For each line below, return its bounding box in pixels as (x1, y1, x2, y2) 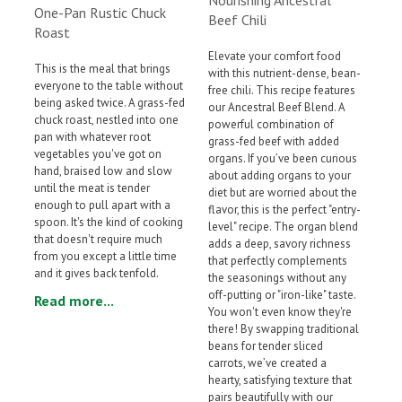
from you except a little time (34, 248, 177, 264)
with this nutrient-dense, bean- (208, 65, 361, 81)
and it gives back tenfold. (34, 265, 159, 281)
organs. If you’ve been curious (208, 150, 357, 166)
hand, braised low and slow (34, 162, 172, 179)
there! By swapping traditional (208, 320, 359, 336)
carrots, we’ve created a (208, 354, 327, 371)
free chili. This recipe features (208, 82, 355, 98)
